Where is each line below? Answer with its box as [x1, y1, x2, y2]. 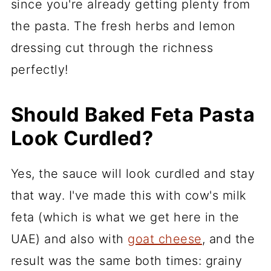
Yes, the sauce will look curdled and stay [10, 166, 255, 181]
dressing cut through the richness [10, 40, 214, 55]
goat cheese [128, 231, 202, 246]
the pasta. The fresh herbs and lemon [10, 18, 236, 33]
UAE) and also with [10, 231, 128, 246]
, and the [201, 231, 255, 246]
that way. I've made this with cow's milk [10, 188, 247, 203]
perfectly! [10, 62, 68, 77]
